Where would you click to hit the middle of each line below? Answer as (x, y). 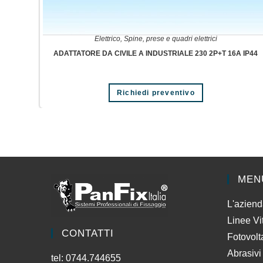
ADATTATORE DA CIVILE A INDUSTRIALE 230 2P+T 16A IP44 (156, 54)
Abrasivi (244, 253)
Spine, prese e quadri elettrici (170, 39)
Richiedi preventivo (156, 93)
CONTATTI (88, 233)
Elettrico (107, 39)
